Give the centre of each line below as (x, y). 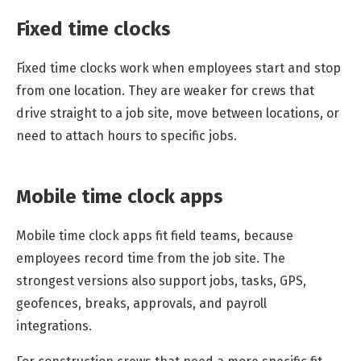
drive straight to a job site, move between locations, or (178, 113)
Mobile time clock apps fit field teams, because (155, 235)
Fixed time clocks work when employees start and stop (178, 68)
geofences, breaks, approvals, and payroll (141, 303)
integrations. (54, 326)
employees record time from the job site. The (151, 258)
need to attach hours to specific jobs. (127, 135)
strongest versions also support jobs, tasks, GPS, (161, 280)
